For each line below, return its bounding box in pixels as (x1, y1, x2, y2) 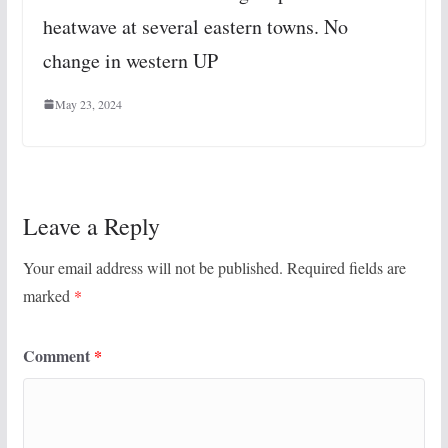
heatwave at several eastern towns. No (42, 13, 348, 41)
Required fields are (286, 257, 406, 279)
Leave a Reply (22, 210, 160, 243)
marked (22, 285, 74, 307)
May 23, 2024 (54, 96, 122, 113)
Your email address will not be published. (22, 257, 283, 279)
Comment (22, 344, 94, 368)
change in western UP (42, 47, 218, 75)
